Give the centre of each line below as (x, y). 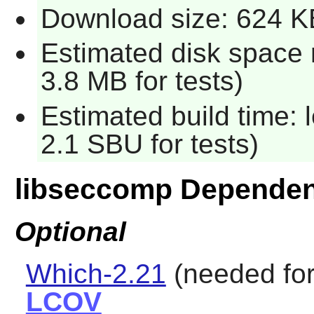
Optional (70, 232)
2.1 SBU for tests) (149, 144)
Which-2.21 (96, 274)
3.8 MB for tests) (142, 81)
